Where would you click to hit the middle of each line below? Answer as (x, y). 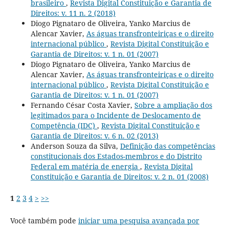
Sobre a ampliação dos (173, 105)
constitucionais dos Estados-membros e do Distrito (116, 156)
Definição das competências (167, 146)
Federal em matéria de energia (85, 167)
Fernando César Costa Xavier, (82, 105)
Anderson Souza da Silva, (75, 146)
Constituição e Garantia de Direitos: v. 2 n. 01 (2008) (119, 177)
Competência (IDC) (64, 126)
